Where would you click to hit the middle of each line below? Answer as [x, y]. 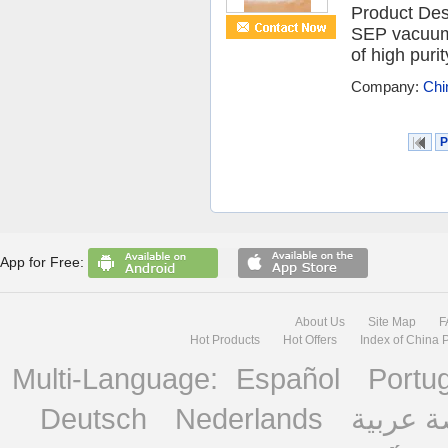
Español [288, 378]
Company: [387, 86]
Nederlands [249, 418]
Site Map [391, 321]
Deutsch [93, 418]
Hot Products [224, 339]
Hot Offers [309, 339]
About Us [319, 321]
